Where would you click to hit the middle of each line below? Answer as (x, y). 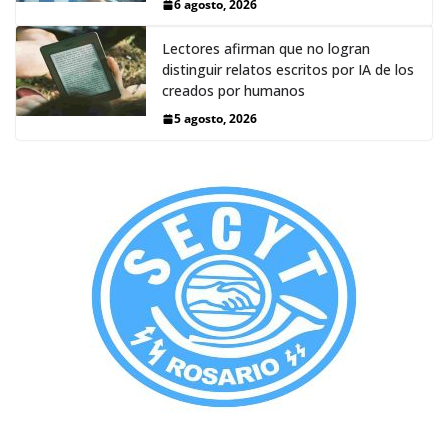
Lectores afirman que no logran (266, 49)
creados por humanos (233, 91)
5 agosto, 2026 (215, 119)
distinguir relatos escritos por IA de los (288, 70)
